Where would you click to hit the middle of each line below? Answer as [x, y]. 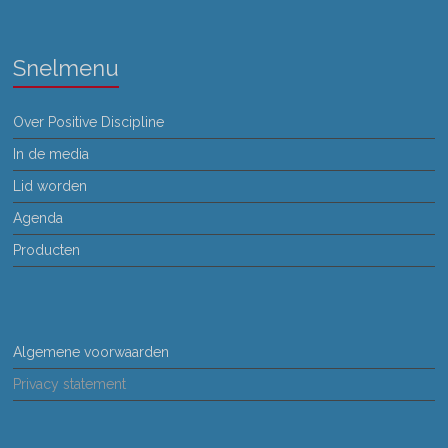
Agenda [38, 218]
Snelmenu [66, 68]
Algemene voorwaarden [91, 352]
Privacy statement [70, 384]
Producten [47, 250]
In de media [51, 154]
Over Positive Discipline [89, 122]
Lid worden [50, 186]
